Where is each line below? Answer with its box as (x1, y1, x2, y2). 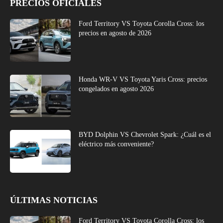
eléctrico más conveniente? (79, 140, 154, 148)
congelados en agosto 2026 (79, 85, 154, 93)
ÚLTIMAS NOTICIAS (10, 195, 98, 206)
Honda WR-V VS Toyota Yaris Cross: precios (79, 75, 208, 83)
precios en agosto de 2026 (79, 29, 152, 37)
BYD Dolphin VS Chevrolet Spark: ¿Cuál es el (79, 131, 212, 139)
